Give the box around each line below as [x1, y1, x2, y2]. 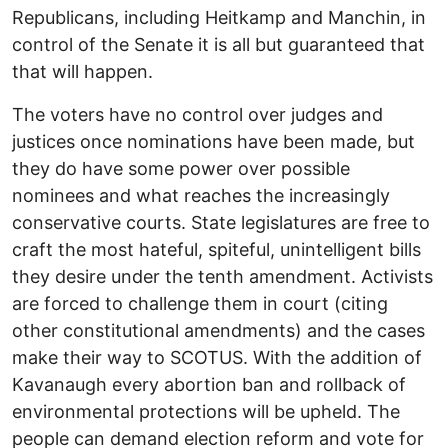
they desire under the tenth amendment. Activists [12, 266, 433, 288]
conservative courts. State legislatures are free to [12, 212, 430, 234]
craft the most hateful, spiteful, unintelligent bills [12, 239, 421, 261]
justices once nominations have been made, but [12, 131, 415, 153]
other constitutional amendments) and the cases [12, 320, 425, 342]
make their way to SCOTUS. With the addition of [12, 347, 422, 369]
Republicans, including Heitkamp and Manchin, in [12, 7, 426, 29]
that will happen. [12, 61, 153, 83]
